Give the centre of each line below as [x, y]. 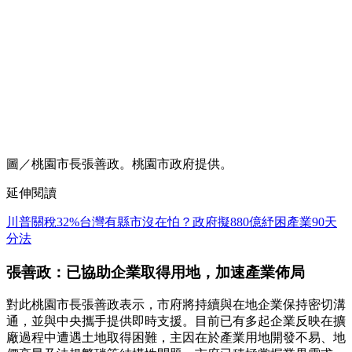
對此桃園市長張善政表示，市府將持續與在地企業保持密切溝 [176, 305]
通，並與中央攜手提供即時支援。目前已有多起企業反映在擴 [176, 321]
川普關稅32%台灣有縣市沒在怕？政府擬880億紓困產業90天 [172, 222]
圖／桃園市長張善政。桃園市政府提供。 [119, 163]
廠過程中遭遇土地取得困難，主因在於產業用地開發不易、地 [176, 338]
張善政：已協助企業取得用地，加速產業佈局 [156, 272]
